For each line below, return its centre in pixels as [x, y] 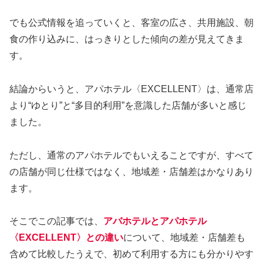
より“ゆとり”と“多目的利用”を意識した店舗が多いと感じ [128, 105]
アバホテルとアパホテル [155, 221]
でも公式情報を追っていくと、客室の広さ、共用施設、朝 [131, 23]
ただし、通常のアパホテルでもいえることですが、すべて [131, 155]
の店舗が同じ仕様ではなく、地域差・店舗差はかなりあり [131, 171]
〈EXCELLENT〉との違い [66, 238]
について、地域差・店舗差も [184, 238]
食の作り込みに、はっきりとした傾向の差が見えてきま [127, 39]
